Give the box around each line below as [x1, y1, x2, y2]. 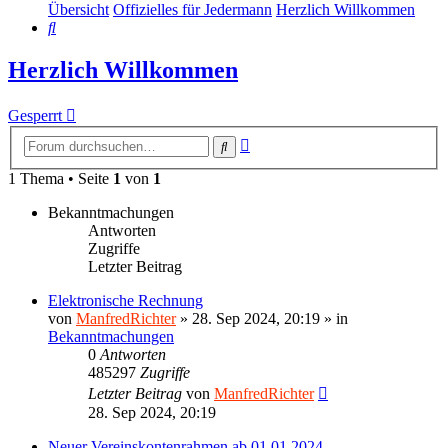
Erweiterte [249, 132, 314, 150]
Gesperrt [8, 107, 62, 125]
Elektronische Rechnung [48, 291, 203, 309]
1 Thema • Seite [8, 169, 113, 187]
